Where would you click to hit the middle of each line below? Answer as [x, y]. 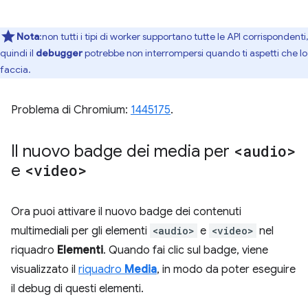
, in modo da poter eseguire [226, 270]
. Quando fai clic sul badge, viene [186, 251]
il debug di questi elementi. [77, 289]
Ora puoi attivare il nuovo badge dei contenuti [126, 212]
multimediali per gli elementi [80, 231]
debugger [59, 53]
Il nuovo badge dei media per [122, 152]
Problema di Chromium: [71, 110]
